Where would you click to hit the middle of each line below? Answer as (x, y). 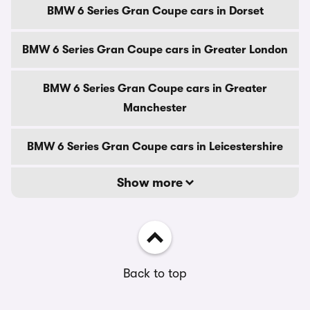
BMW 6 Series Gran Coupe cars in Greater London (155, 50)
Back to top (155, 273)
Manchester (155, 108)
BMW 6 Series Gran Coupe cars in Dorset (155, 11)
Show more (151, 183)
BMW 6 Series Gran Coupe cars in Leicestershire (155, 147)
